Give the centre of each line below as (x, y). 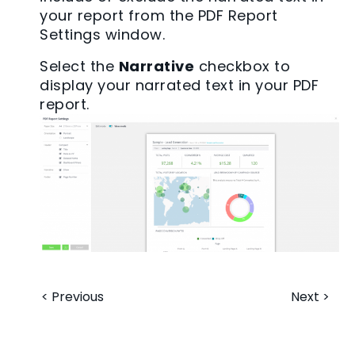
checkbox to (242, 67)
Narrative (156, 67)
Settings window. (102, 35)
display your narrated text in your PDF (179, 86)
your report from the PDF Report (159, 16)
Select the (79, 67)
